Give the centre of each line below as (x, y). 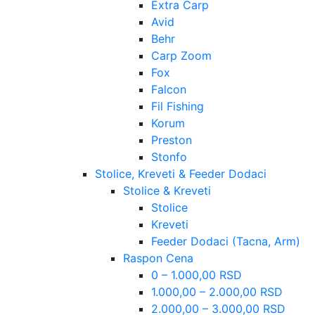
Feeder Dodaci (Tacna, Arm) (226, 241)
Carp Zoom (181, 56)
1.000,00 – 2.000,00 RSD (217, 292)
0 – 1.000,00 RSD (197, 275)
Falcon (169, 89)
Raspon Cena (158, 258)
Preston (172, 140)
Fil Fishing (178, 106)
